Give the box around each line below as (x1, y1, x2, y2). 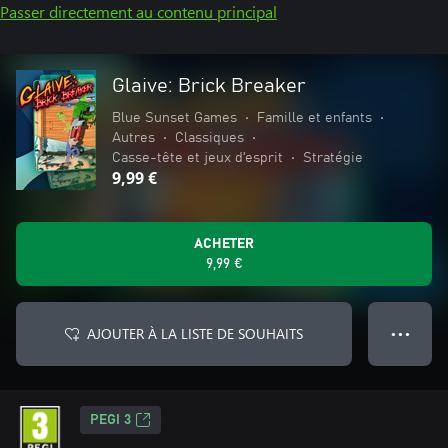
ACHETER (194, 237, 254, 251)
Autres (112, 131, 155, 145)
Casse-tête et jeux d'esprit (112, 151, 283, 165)
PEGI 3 (90, 413, 131, 427)
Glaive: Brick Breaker (112, 76, 306, 96)
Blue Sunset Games (112, 111, 237, 125)
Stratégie (303, 151, 363, 165)
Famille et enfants (257, 111, 372, 125)
